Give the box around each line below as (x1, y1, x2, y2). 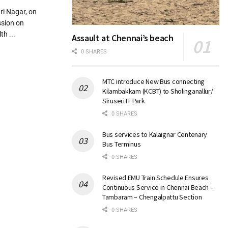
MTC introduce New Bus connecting (102, 77, 205, 87)
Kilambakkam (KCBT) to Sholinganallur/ (102, 87, 213, 96)
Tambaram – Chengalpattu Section (102, 192, 202, 202)
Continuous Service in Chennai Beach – (102, 183, 214, 192)
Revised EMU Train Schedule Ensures (102, 173, 209, 183)
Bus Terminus (102, 139, 141, 149)
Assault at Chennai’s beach (72, 32, 174, 44)
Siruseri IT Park (102, 96, 145, 106)
